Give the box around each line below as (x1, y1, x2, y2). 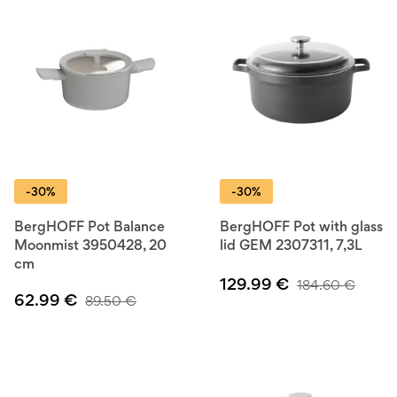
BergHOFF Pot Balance (14, 217, 165, 235)
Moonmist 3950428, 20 (14, 236, 167, 253)
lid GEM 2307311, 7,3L (220, 236, 362, 253)
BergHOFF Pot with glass (220, 217, 383, 235)
